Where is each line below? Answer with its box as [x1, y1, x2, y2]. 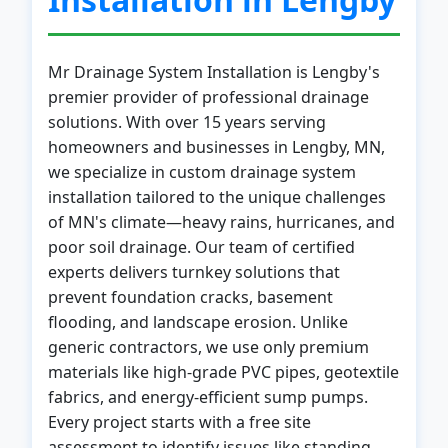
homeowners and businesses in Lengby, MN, [48, 136, 385, 158]
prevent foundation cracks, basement [48, 286, 333, 308]
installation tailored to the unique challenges [48, 186, 386, 208]
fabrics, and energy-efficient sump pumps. [48, 386, 368, 408]
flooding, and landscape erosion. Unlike [48, 311, 348, 333]
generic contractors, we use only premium [48, 336, 369, 358]
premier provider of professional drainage [48, 86, 369, 108]
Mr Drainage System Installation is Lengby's [48, 61, 380, 83]
